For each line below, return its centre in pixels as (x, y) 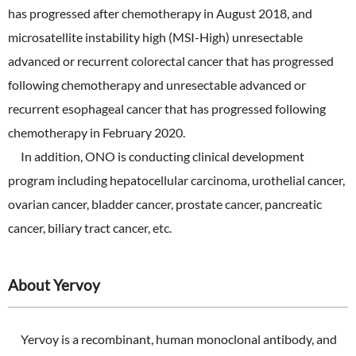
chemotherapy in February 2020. (97, 132)
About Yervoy (54, 285)
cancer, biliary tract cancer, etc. (90, 228)
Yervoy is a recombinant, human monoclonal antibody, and (172, 339)
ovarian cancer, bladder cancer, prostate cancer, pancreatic (165, 204)
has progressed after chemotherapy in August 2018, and (160, 13)
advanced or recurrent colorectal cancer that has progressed (171, 61)
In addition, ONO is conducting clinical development (156, 156)
